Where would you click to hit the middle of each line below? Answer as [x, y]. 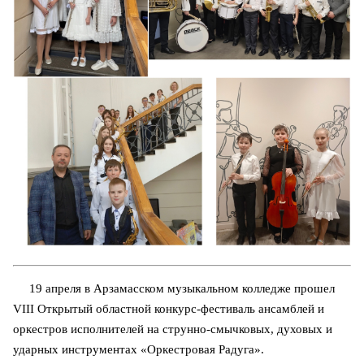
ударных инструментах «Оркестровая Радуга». [139, 349]
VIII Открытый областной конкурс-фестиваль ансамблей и [169, 308]
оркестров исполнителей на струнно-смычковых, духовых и [173, 329]
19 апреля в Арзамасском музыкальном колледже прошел [174, 288]
